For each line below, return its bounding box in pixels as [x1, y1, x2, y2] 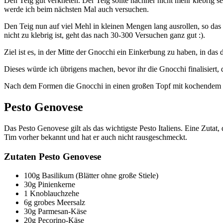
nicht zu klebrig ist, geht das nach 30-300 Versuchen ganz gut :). [4, 31, 205, 40]
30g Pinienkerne [24, 180, 75, 189]
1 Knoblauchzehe [24, 189, 79, 198]
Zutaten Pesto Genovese [4, 151, 101, 162]
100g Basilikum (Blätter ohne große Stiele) [24, 171, 158, 180]
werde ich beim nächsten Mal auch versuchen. [4, 5, 149, 14]
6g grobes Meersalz [24, 198, 85, 207]
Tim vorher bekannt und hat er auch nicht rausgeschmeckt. [4, 133, 187, 141]
